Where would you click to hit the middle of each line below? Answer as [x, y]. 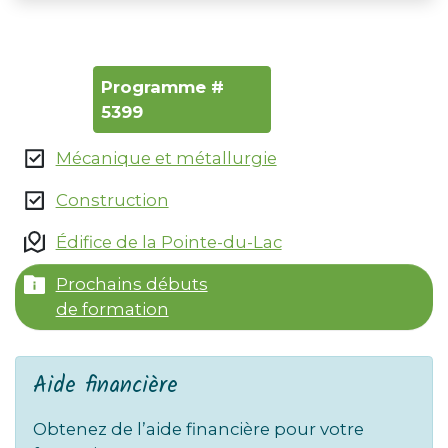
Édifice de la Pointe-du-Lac [168, 242]
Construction [112, 200]
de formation [112, 309]
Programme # [163, 86]
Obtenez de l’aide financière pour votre [198, 429]
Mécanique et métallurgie [166, 158]
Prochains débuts [131, 284]
